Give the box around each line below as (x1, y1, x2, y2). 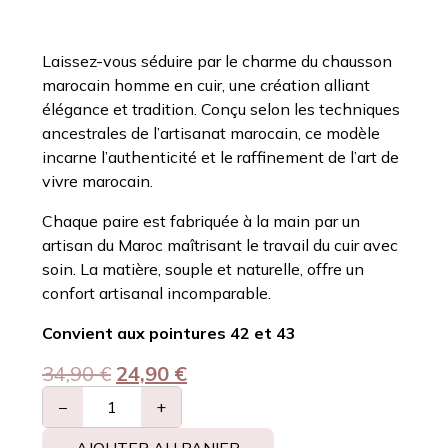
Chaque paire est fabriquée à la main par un (42, 210, 360, 231)
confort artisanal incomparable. (42, 282, 271, 303)
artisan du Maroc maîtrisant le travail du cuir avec (42, 234, 398, 255)
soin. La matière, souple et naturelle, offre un (42, 258, 364, 279)
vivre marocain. (42, 170, 153, 191)
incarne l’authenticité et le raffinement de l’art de (42, 146, 399, 167)
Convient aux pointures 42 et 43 (42, 322, 296, 343)
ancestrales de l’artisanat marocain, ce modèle (42, 122, 380, 143)
